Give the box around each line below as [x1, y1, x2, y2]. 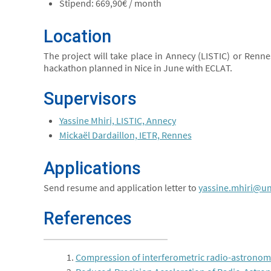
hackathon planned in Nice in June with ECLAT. [44, 62, 232, 74]
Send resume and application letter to [44, 181, 198, 194]
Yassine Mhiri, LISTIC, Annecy [59, 114, 176, 126]
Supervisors [44, 88, 137, 109]
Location [44, 26, 111, 47]
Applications [44, 158, 141, 178]
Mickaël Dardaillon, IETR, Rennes [59, 129, 192, 141]
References [44, 208, 132, 229]
